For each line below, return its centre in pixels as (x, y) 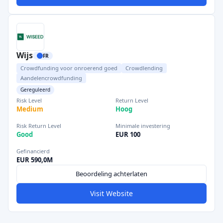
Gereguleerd (35, 90)
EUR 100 (128, 134)
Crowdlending (144, 68)
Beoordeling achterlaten (111, 174)
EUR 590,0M (35, 160)
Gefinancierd (33, 151)
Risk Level (29, 100)
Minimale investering (143, 126)
